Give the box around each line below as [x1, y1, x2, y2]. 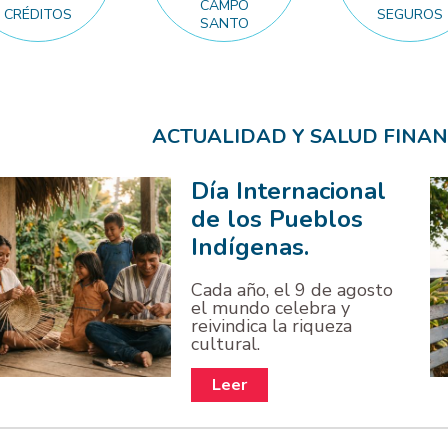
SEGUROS [377, 4, 444, 24]
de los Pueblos [191, 203, 364, 236]
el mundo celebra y [191, 296, 351, 321]
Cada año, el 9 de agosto [191, 278, 394, 303]
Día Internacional [191, 175, 387, 208]
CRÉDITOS [4, 4, 73, 24]
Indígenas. [191, 231, 310, 264]
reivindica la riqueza [191, 314, 353, 339]
